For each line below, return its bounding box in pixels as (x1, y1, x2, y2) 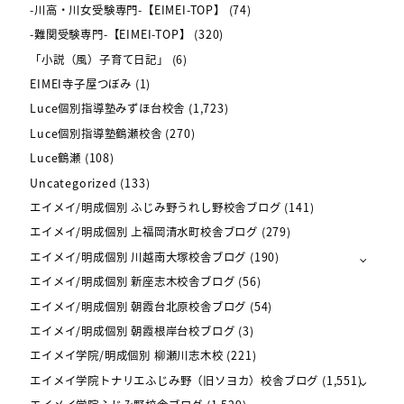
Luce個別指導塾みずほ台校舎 (30, 100, 186, 117)
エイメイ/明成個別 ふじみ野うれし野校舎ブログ (30, 199, 281, 216)
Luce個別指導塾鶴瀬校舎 (30, 124, 162, 142)
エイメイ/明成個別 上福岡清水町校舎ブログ (30, 224, 258, 241)
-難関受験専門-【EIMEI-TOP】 (30, 26, 191, 43)
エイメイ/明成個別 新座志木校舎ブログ (30, 273, 235, 290)
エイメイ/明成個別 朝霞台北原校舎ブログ (30, 298, 247, 315)
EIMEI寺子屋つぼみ (30, 76, 132, 93)
